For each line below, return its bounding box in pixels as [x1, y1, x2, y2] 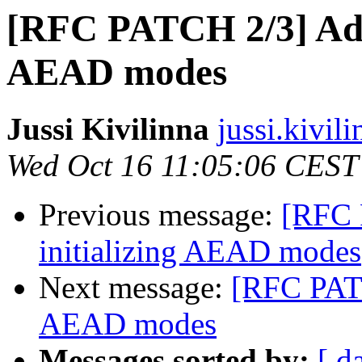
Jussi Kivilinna [6, 112, 209, 147]
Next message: [39, 270, 231, 305]
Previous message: [39, 197, 281, 233]
